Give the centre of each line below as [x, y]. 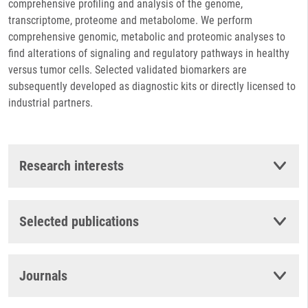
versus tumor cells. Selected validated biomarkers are [128, 70]
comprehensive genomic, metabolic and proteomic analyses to [147, 37]
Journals [43, 275]
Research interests [71, 166]
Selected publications [79, 221]
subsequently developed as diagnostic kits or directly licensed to [152, 86]
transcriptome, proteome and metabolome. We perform [130, 20]
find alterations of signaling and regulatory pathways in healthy [149, 53]
